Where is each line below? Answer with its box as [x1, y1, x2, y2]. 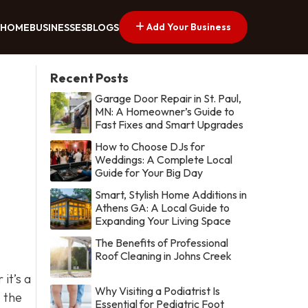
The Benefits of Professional [95, 235, 229, 250]
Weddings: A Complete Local [95, 152, 233, 166]
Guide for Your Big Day [95, 165, 203, 179]
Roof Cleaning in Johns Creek [95, 248, 232, 263]
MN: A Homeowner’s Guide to [95, 104, 235, 118]
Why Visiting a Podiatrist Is [95, 283, 221, 298]
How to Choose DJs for [95, 139, 206, 153]
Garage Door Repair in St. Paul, [95, 91, 242, 105]
